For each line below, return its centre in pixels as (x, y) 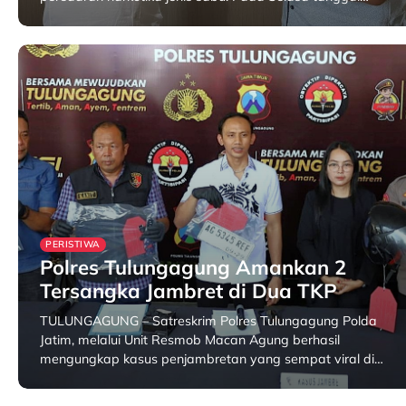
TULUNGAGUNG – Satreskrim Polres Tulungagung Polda (208, 321)
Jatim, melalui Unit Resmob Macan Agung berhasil (190, 340)
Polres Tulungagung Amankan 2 (193, 267)
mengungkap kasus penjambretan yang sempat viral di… (212, 359)
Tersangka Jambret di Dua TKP (188, 291)
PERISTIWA (73, 244)
